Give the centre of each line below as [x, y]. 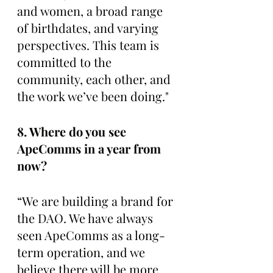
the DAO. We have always [87, 218]
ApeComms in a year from [90, 148]
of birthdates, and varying [89, 27]
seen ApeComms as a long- [91, 235]
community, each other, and [95, 79]
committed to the [66, 62]
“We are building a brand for [97, 200]
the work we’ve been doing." [93, 96]
